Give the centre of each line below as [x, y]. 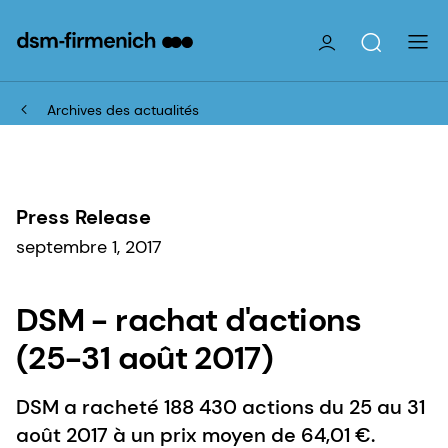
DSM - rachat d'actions [188, 319]
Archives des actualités [123, 109]
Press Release [83, 216]
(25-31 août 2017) [145, 357]
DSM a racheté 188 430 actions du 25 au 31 [220, 406]
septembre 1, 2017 [89, 246]
